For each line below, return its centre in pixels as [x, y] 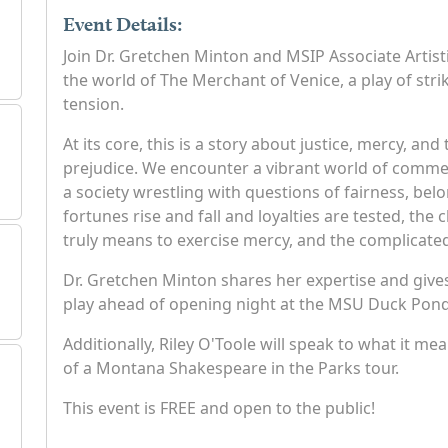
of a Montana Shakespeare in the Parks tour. [230, 367]
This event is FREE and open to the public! [218, 407]
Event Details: [122, 23]
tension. [93, 103]
